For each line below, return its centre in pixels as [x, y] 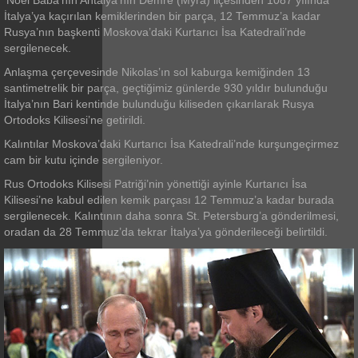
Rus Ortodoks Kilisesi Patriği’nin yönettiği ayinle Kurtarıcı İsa [155, 184]
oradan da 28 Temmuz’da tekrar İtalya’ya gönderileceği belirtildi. [166, 232]
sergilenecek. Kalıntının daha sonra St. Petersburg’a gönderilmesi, [171, 216]
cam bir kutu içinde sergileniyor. [84, 160]
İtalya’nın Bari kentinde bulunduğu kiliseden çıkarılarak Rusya [159, 104]
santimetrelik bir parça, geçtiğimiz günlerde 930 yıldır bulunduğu [166, 88]
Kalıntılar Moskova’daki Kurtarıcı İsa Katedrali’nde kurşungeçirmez [171, 144]
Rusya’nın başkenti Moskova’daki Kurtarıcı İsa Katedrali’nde [155, 32]
